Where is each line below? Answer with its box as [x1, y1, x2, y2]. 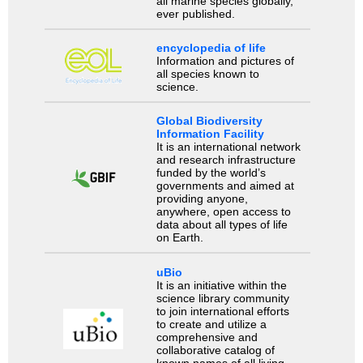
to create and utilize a [156, 317, 267, 331]
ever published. [156, 6, 235, 20]
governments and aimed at [156, 179, 294, 193]
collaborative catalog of [156, 343, 275, 357]
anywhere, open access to [156, 205, 291, 219]
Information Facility [156, 127, 264, 141]
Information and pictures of [156, 54, 294, 68]
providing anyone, [156, 192, 248, 206]
